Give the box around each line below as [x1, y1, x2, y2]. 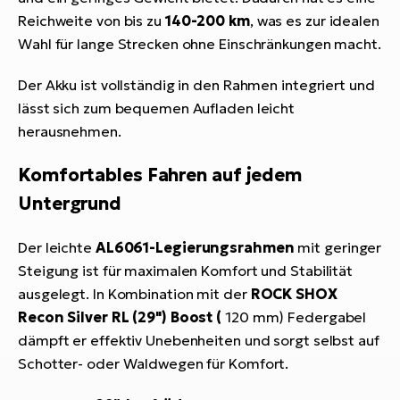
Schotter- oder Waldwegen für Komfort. [18, 354, 289, 373]
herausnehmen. [18, 122, 121, 141]
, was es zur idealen [249, 12, 379, 30]
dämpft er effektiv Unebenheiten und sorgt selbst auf [18, 331, 379, 350]
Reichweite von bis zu [18, 12, 165, 30]
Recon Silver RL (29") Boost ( [18, 308, 225, 327]
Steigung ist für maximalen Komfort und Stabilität [18, 262, 354, 280]
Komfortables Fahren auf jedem [18, 163, 303, 187]
